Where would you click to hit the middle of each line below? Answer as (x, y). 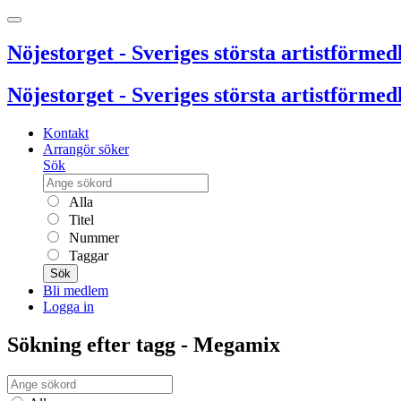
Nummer (92, 237)
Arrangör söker (86, 149)
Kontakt (66, 132)
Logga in (68, 306)
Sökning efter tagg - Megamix (144, 344)
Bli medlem (76, 290)
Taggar (87, 255)
